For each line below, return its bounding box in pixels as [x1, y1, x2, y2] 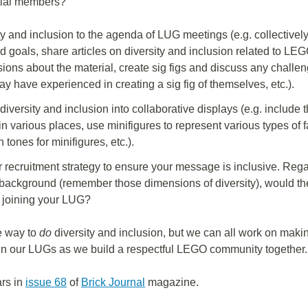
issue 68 [25, 276, 67, 288]
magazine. [145, 276, 199, 288]
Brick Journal [81, 276, 145, 288]
